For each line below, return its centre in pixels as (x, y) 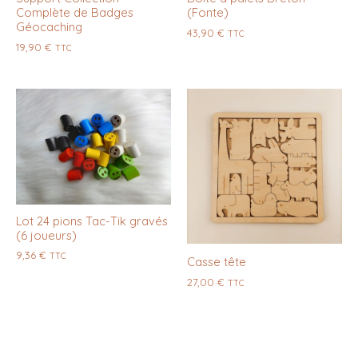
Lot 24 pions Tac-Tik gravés (92, 221)
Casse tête (217, 262)
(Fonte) (208, 13)
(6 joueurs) (46, 235)
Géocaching (49, 27)
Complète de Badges (75, 13)
